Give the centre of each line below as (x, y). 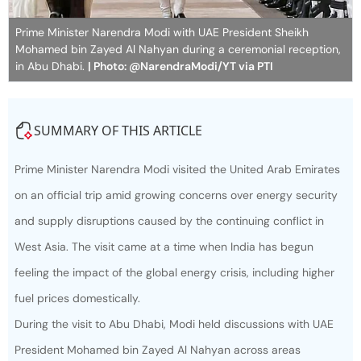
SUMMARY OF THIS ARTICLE (118, 130)
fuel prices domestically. (77, 298)
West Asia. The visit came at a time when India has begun (164, 246)
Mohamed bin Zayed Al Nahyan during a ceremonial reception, (178, 49)
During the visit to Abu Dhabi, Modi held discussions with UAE (174, 324)
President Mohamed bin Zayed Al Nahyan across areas (158, 349)
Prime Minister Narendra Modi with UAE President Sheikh (162, 32)
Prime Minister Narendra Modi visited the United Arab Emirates (177, 169)
